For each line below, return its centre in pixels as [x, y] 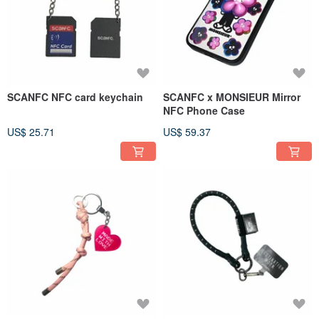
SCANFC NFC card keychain [75, 96]
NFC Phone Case [204, 110]
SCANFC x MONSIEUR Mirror [232, 96]
